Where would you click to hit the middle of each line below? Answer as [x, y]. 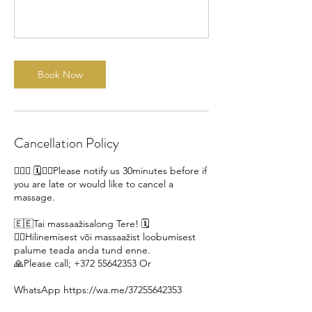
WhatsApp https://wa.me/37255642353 [98, 289]
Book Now [60, 74]
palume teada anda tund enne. [82, 250]
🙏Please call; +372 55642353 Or [83, 263]
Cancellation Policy [67, 143]
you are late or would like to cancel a [94, 184]
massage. [34, 197]
